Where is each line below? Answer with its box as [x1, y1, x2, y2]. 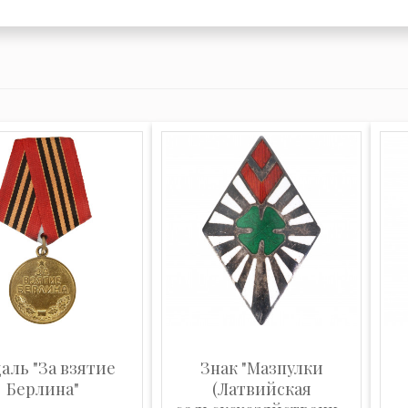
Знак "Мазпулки [199, 357, 323, 379]
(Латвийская [211, 378, 311, 400]
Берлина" [6, 378, 79, 400]
